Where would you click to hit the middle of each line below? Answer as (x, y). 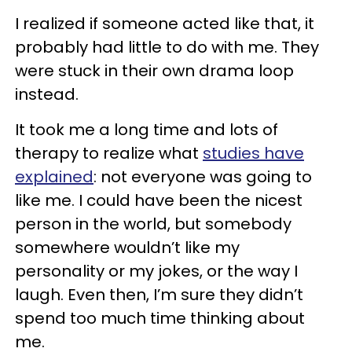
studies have (253, 153)
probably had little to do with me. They (167, 47)
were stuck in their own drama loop (154, 71)
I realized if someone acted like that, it (165, 24)
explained (54, 177)
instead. (47, 94)
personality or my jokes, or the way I (156, 271)
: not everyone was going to (203, 177)
